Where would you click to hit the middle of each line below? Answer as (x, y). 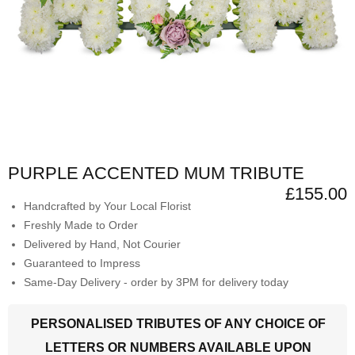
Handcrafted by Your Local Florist (107, 206)
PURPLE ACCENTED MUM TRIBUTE (156, 173)
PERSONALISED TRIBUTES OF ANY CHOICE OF (178, 323)
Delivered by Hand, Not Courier (102, 244)
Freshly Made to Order (81, 225)
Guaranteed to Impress (82, 263)
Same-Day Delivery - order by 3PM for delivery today (156, 282)
